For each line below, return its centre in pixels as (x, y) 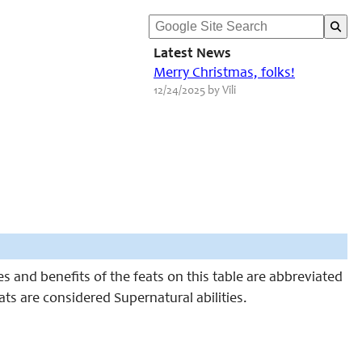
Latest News (192, 54)
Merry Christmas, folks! (224, 74)
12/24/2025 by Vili (195, 91)
